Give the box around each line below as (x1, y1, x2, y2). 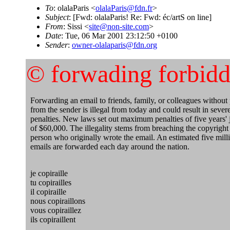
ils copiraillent (26, 215, 75, 224)
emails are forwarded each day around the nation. (26, 142, 189, 151)
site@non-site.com (89, 22, 149, 31)
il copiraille (26, 187, 66, 196)
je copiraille (26, 169, 68, 178)
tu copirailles (26, 178, 71, 187)
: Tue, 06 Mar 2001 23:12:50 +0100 (61, 31, 178, 40)
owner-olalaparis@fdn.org (72, 41, 157, 49)
